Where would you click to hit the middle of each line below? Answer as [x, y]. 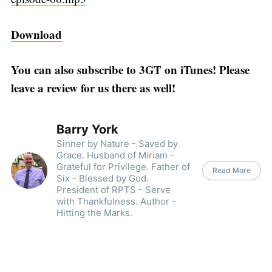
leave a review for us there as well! [93, 88]
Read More [232, 170]
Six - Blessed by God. [102, 178]
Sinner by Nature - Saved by [117, 143]
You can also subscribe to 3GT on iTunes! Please [130, 70]
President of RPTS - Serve [113, 189]
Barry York [87, 129]
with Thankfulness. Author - [116, 201]
